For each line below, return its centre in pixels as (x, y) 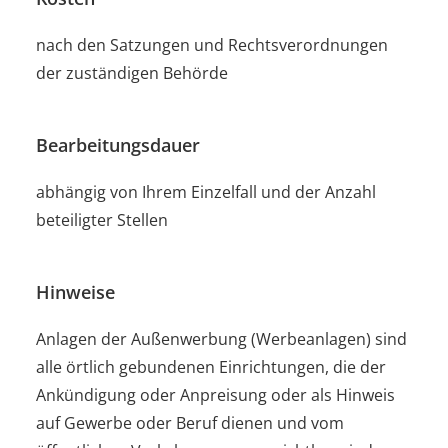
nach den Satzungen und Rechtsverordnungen (212, 44)
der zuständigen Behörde (132, 72)
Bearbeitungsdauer (118, 144)
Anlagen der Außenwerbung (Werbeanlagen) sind (221, 338)
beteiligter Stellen (102, 219)
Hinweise (75, 291)
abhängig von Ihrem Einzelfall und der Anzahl (206, 191)
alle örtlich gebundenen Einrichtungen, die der (211, 366)
